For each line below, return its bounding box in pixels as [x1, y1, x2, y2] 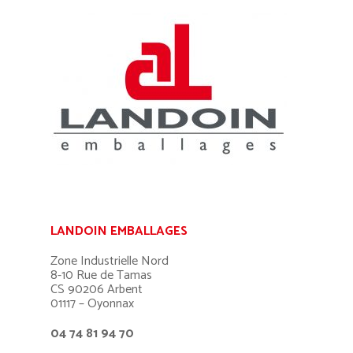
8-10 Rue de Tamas [50, 264, 152, 286]
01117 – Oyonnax [50, 292, 134, 314]
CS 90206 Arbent [50, 278, 143, 300]
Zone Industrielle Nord [50, 250, 169, 272]
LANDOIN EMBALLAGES [50, 220, 188, 242]
